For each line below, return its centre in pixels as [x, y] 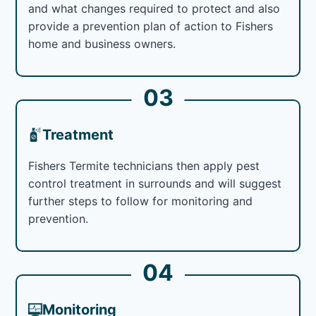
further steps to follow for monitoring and [141, 201]
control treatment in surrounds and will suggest [155, 183]
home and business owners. [102, 43]
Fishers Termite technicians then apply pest [144, 165]
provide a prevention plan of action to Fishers [151, 26]
